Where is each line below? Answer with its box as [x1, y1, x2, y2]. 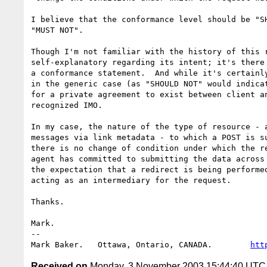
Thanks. [31, 197, 64, 206]
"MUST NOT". [31, 25, 83, 35]
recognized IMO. [31, 100, 103, 110]
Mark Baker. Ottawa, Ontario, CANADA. [31, 240, 250, 249]
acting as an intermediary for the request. [31, 175, 231, 185]
